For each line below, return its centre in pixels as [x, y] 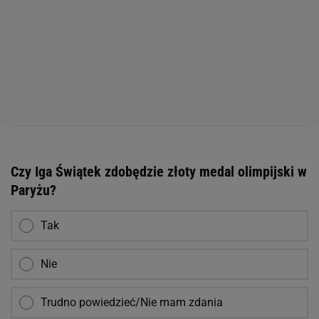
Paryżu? [33, 190]
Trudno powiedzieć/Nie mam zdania [132, 303]
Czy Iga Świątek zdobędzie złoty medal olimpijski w [159, 172]
